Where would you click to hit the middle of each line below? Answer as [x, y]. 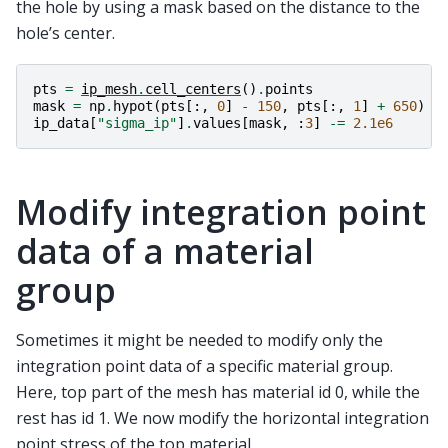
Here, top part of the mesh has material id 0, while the [218, 392]
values [217, 123]
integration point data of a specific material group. [204, 366]
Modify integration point [221, 212]
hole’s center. [65, 33]
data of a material [165, 251]
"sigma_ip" [137, 123]
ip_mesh [109, 89]
